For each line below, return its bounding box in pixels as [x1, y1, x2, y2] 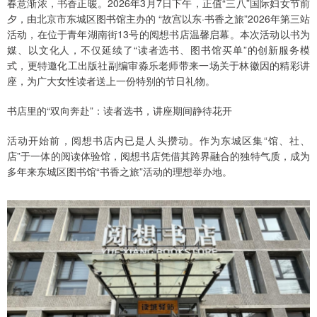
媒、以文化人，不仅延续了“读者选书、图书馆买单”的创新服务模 [7, 42, 310, 57]
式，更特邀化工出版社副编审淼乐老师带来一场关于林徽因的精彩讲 [7, 58, 310, 73]
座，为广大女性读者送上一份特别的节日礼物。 [7, 74, 215, 88]
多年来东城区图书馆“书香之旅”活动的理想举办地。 [7, 164, 232, 179]
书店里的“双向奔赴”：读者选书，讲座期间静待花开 [7, 103, 232, 118]
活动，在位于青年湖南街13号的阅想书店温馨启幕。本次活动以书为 [7, 27, 310, 42]
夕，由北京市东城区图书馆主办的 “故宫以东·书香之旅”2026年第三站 [7, 11, 310, 26]
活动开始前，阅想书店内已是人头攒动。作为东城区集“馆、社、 [7, 133, 310, 148]
